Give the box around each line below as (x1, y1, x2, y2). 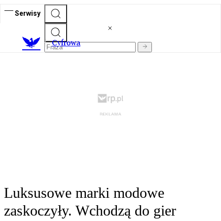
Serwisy (15, 9, 40, 17)
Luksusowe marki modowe (4, 184, 164, 201)
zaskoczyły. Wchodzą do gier (4, 202, 176, 219)
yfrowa (57, 38, 80, 48)
